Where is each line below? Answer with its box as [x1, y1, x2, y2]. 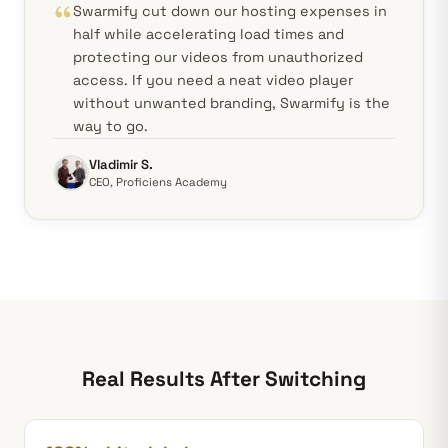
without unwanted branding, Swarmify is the [73, 94, 390, 112]
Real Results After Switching [82, 366, 366, 392]
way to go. [73, 117, 148, 135]
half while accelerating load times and [73, 25, 344, 43]
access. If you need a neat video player [73, 71, 353, 89]
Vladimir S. [89, 156, 153, 173]
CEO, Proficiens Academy [89, 175, 227, 189]
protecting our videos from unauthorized [73, 48, 363, 66]
